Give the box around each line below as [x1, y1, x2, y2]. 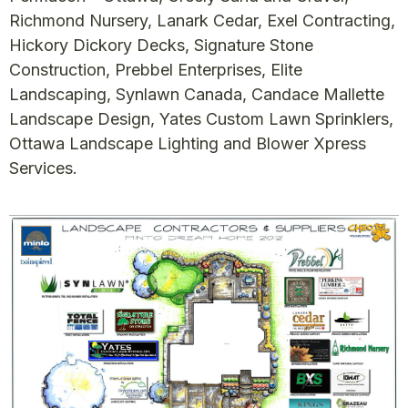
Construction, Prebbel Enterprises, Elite [9, 60, 302, 80]
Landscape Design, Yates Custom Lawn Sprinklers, [9, 109, 393, 129]
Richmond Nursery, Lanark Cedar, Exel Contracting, [9, 11, 395, 31]
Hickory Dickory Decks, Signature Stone [9, 36, 313, 56]
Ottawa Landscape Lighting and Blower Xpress [9, 134, 366, 154]
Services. [9, 158, 77, 178]
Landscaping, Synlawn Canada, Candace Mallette [9, 85, 384, 105]
